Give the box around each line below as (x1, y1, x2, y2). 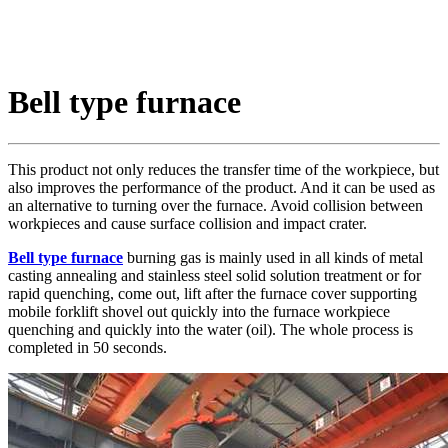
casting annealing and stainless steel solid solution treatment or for (8, 266, 421, 284)
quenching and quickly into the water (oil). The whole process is (8, 320, 413, 338)
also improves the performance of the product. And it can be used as (8, 178, 435, 196)
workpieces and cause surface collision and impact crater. (8, 214, 367, 232)
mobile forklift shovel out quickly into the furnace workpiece (8, 302, 390, 320)
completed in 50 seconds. (8, 338, 167, 356)
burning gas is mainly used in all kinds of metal (123, 248, 423, 266)
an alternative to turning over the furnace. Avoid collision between (8, 196, 423, 214)
